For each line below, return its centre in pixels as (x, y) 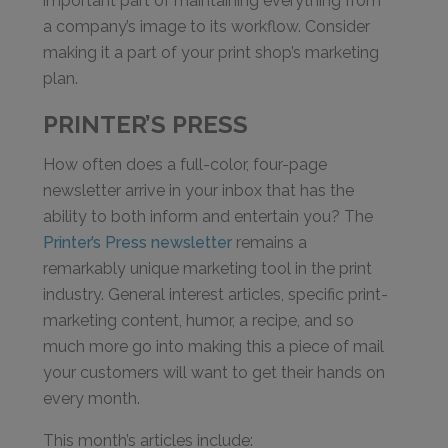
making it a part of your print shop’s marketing (211, 52)
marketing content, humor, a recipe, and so (199, 320)
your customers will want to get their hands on (214, 372)
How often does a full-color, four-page (185, 164)
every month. (92, 398)
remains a (270, 242)
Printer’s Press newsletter (138, 242)
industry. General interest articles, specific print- (216, 294)
